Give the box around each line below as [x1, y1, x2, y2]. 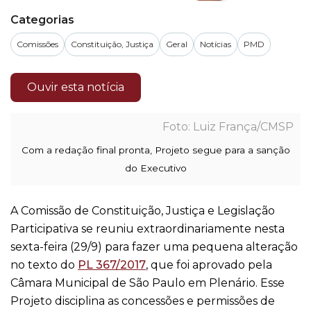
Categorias [10, 13, 74, 26]
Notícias [200, 39, 231, 49]
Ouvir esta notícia [27, 81, 124, 94]
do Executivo [124, 162, 187, 174]
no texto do [10, 258, 78, 271]
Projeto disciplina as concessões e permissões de [10, 294, 275, 308]
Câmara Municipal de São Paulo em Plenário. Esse [10, 276, 285, 289]
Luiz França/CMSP [193, 120, 294, 133]
